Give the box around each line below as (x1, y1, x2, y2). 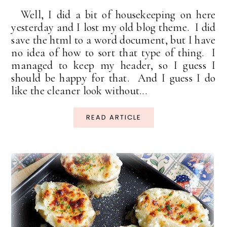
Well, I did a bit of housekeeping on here (11, 8, 216, 22)
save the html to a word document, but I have (11, 33, 216, 47)
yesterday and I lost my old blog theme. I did (11, 21, 216, 34)
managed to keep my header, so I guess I (11, 59, 216, 72)
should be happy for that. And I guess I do (11, 71, 216, 85)
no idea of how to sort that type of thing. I (11, 46, 216, 60)
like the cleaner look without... (11, 84, 147, 98)
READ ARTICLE (86, 112, 141, 123)
